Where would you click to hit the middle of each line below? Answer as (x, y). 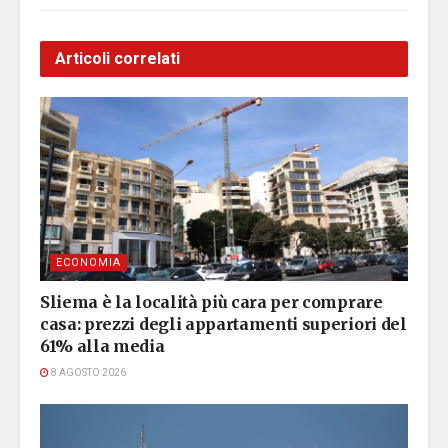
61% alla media (102, 346)
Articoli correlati (117, 59)
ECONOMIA (88, 263)
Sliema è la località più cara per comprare (211, 302)
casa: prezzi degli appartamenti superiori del (223, 324)
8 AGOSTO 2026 (87, 373)
